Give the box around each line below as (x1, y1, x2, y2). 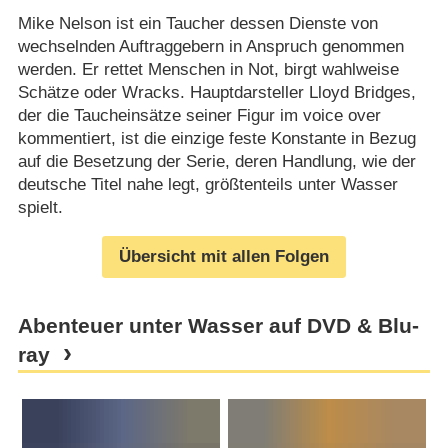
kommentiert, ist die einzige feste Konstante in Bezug (17, 128, 416, 148)
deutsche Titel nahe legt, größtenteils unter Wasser (17, 174, 398, 194)
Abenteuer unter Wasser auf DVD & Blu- (17, 314, 419, 339)
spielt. (17, 197, 63, 217)
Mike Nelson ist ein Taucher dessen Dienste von (17, 13, 378, 33)
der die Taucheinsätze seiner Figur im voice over (17, 105, 381, 125)
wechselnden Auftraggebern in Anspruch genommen (17, 36, 404, 56)
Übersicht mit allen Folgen (119, 247, 329, 267)
